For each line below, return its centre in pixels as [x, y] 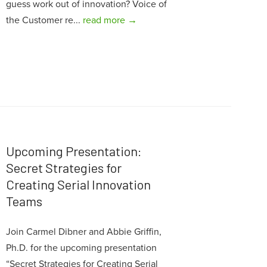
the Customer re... [44, 21]
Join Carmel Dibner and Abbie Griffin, [83, 232]
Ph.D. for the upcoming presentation [81, 248]
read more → [110, 21]
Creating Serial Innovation [78, 184]
